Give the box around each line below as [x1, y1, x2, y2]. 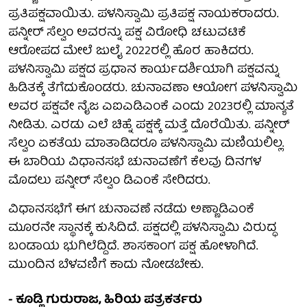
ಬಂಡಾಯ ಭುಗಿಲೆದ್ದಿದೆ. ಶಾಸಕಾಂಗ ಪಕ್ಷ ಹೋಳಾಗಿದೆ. [8, 236, 258, 258]
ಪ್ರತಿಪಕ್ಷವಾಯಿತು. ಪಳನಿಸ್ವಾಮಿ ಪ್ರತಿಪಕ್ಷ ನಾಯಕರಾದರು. [8, 4, 279, 26]
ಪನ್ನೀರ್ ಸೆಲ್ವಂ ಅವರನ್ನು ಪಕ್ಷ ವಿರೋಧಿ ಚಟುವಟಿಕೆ [8, 23, 246, 45]
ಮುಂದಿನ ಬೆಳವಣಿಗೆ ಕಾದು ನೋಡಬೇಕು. [8, 255, 204, 277]
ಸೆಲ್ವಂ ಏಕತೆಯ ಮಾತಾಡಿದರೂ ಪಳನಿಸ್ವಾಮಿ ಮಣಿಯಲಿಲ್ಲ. [8, 134, 284, 156]
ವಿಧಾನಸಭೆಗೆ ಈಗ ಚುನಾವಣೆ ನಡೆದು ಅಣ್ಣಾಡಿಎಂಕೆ [8, 199, 254, 221]
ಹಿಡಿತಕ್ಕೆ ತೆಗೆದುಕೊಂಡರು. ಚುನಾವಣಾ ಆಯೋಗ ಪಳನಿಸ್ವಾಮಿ [8, 78, 297, 100]
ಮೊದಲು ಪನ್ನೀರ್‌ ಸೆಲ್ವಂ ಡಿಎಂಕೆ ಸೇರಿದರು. [8, 171, 210, 193]
